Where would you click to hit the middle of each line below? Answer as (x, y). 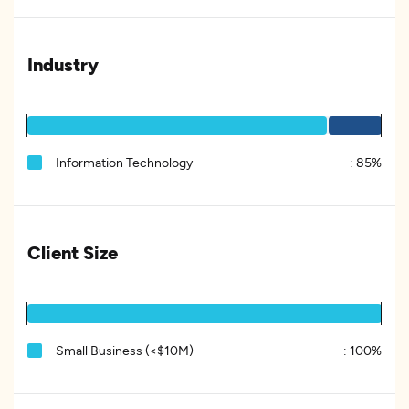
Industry (63, 64)
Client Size (73, 252)
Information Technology (124, 162)
